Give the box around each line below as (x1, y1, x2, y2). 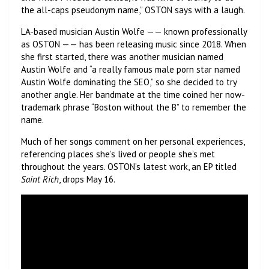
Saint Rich (21, 174, 59, 186)
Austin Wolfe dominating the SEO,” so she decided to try (21, 76, 237, 88)
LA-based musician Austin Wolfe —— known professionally (21, 26, 247, 38)
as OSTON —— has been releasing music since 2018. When (21, 38, 246, 50)
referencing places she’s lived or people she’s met (21, 148, 215, 160)
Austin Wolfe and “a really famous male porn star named (21, 64, 240, 76)
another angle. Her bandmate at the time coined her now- (21, 89, 245, 101)
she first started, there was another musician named (21, 51, 223, 63)
